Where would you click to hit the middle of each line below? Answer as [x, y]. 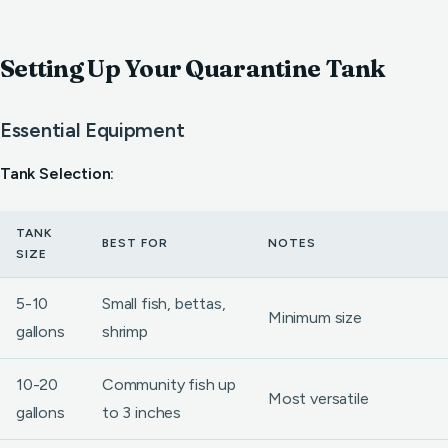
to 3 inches [141, 412]
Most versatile [318, 398]
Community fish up [169, 384]
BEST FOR [135, 243]
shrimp [125, 331]
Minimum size [315, 317]
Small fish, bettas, [164, 303]
